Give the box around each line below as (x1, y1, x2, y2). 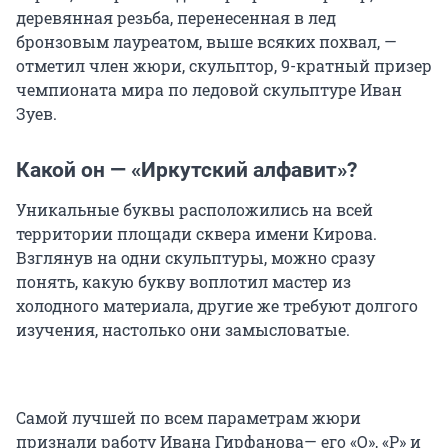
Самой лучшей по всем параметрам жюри (16, 407, 361, 429)
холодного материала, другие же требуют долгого (16, 295, 418, 317)
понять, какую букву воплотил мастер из (16, 271, 351, 293)
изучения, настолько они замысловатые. (16, 319, 350, 341)
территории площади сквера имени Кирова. (16, 223, 377, 245)
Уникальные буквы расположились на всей (16, 199, 373, 221)
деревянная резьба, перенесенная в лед (16, 7, 336, 29)
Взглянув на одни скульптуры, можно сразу (16, 247, 375, 269)
